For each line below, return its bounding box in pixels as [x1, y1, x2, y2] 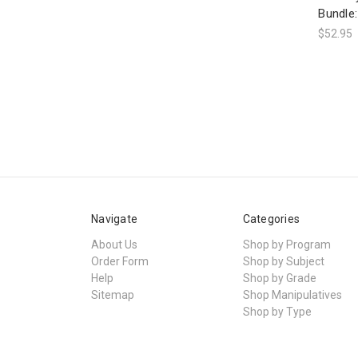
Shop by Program [242, 237, 331, 251]
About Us [91, 237, 137, 251]
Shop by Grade [242, 271, 316, 284]
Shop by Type [242, 304, 312, 318]
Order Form [91, 254, 149, 268]
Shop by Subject [242, 254, 324, 268]
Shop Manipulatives [242, 288, 342, 301]
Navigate [91, 212, 137, 225]
